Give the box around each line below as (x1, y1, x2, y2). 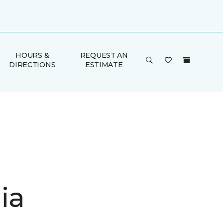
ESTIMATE (85, 60, 123, 69)
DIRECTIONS (9, 60, 56, 69)
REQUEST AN (80, 51, 128, 60)
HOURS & (15, 51, 49, 60)
